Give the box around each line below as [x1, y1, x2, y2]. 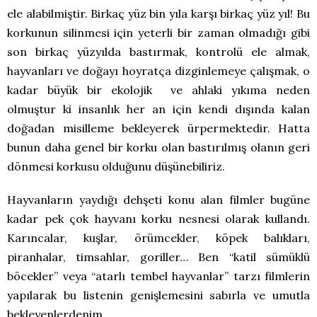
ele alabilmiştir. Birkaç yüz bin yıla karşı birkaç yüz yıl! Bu [7, 6, 310, 21]
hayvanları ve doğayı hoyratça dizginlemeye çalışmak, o [7, 64, 310, 79]
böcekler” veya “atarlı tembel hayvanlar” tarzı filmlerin [7, 269, 310, 284]
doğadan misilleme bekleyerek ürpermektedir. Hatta [7, 121, 310, 136]
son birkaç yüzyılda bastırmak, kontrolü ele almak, [7, 45, 310, 59]
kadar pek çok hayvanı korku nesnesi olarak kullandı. [7, 212, 310, 226]
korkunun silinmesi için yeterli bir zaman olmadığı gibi [7, 25, 310, 40]
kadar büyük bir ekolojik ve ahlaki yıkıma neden [7, 83, 310, 98]
